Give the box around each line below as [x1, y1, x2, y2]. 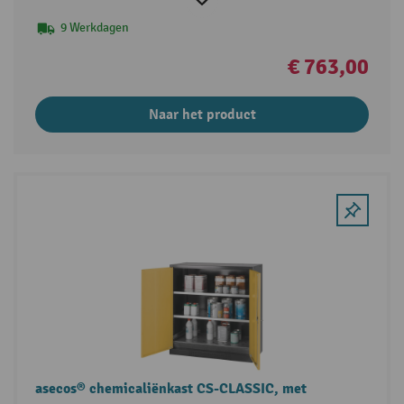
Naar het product [148, 106, 256, 124]
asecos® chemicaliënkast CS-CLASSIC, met [34, 379, 307, 398]
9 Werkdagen [60, 20, 129, 36]
